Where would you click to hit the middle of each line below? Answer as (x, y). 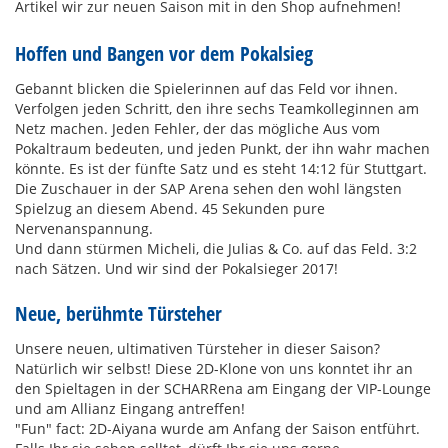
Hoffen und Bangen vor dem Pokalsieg (164, 54)
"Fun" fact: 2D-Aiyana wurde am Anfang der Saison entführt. (217, 429)
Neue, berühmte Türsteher (118, 314)
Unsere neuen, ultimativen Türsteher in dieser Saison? (197, 349)
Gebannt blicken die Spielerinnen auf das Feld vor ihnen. (206, 89)
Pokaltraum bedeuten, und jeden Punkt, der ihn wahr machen (222, 149)
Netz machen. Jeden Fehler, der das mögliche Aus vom (197, 129)
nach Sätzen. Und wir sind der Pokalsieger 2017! (176, 269)
